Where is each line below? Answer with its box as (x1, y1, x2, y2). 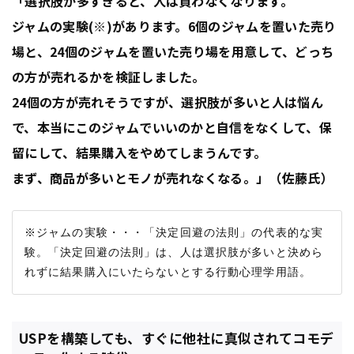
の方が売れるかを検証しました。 (12, 66, 205, 86)
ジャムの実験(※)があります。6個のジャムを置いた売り (12, 16, 337, 36)
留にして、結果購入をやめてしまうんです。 (12, 142, 267, 162)
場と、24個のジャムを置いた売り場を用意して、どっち (12, 41, 334, 61)
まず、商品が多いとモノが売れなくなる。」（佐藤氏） (12, 168, 334, 187)
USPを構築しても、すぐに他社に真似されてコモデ (18, 328, 334, 348)
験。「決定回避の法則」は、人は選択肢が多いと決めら (24, 245, 323, 258)
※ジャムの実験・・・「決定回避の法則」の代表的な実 (24, 225, 323, 239)
